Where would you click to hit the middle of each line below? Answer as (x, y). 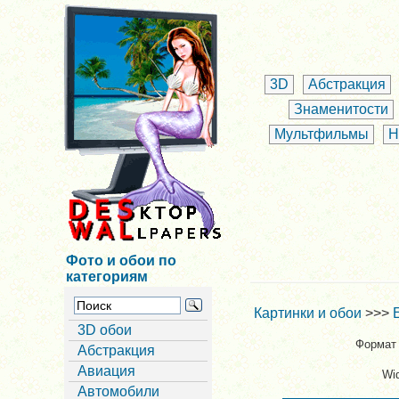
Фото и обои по (121, 261)
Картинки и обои (307, 313)
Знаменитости (341, 110)
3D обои (105, 330)
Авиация (106, 371)
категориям (107, 277)
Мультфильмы (321, 134)
